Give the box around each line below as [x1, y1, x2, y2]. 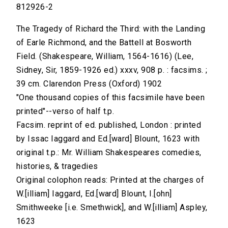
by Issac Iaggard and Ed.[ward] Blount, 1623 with [16, 134, 200, 144]
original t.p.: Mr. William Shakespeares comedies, [16, 148, 202, 158]
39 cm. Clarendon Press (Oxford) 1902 [16, 79, 162, 89]
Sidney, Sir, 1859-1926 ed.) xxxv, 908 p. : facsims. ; [16, 65, 208, 75]
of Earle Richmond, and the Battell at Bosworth [16, 38, 192, 48]
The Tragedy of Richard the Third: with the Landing [16, 24, 206, 34]
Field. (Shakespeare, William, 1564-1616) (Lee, [16, 51, 194, 62]
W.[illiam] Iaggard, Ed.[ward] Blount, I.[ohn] [16, 189, 172, 199]
